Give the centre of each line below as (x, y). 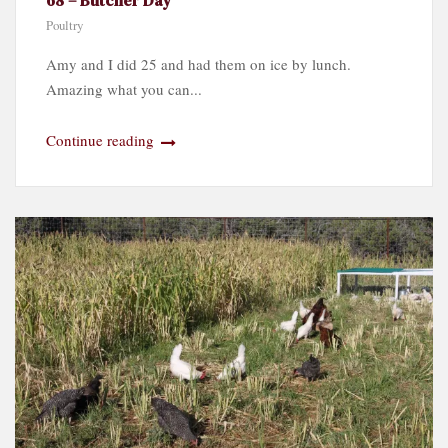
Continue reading (102, 139)
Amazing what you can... (124, 88)
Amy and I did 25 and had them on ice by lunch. (198, 63)
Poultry (64, 24)
